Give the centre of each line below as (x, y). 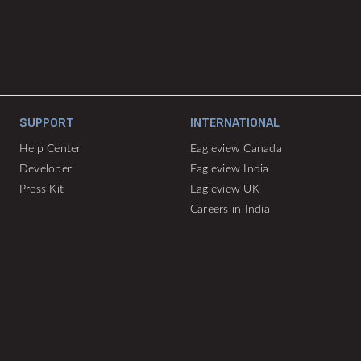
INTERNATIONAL (235, 123)
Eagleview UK (225, 189)
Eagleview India (230, 169)
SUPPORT (47, 123)
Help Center (50, 149)
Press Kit (42, 189)
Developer (46, 169)
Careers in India (230, 210)
